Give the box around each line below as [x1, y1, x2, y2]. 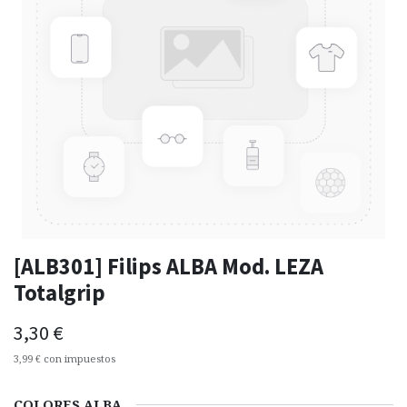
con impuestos [44, 352, 115, 366]
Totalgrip [14, 279, 105, 308]
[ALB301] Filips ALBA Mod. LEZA [14, 253, 323, 282]
